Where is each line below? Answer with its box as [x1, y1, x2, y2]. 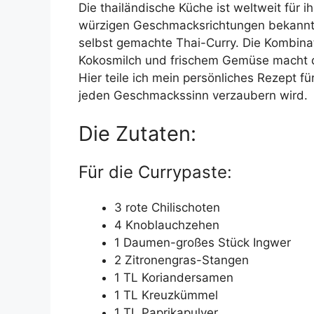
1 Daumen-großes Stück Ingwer [114, 235, 291, 250]
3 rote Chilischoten [114, 200, 220, 215]
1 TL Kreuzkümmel [114, 288, 218, 303]
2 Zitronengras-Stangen [114, 253, 249, 268]
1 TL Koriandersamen [114, 271, 233, 285]
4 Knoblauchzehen [114, 218, 219, 233]
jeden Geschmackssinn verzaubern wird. [78, 88, 308, 102]
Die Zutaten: [78, 121, 196, 146]
